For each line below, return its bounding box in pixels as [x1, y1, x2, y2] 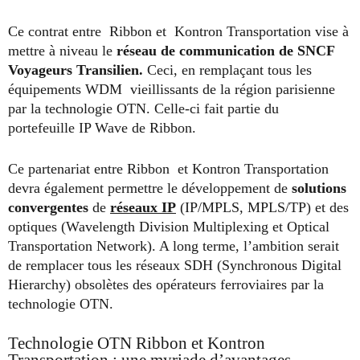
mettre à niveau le [8, 43, 117, 59]
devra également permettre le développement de [8, 180, 292, 197]
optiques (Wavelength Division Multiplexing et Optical [8, 219, 329, 235]
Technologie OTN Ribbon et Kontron [8, 333, 265, 354]
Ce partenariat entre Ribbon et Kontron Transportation [8, 161, 329, 178]
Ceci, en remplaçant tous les [143, 62, 312, 79]
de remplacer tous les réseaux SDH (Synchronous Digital [8, 257, 342, 274]
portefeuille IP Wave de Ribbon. [8, 120, 196, 137]
